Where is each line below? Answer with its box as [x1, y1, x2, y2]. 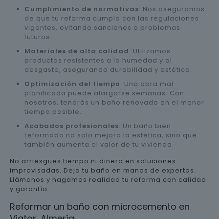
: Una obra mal [120, 79, 174, 88]
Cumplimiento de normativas [24, 4, 139, 14]
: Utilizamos [129, 46, 171, 56]
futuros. [24, 32, 52, 42]
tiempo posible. [24, 107, 82, 116]
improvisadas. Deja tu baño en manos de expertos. [10, 165, 196, 175]
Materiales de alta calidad [24, 46, 129, 56]
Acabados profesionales [24, 121, 119, 131]
